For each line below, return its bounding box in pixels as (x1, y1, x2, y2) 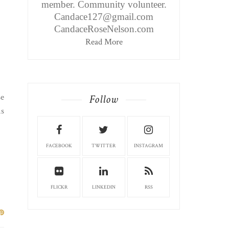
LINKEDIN (91, 184, 116, 191)
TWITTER (91, 143, 116, 150)
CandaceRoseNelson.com (54, 24, 154, 35)
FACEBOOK (45, 143, 72, 150)
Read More (85, 36, 123, 48)
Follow (89, 92, 119, 107)
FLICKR (50, 184, 67, 191)
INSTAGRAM (134, 143, 164, 150)
